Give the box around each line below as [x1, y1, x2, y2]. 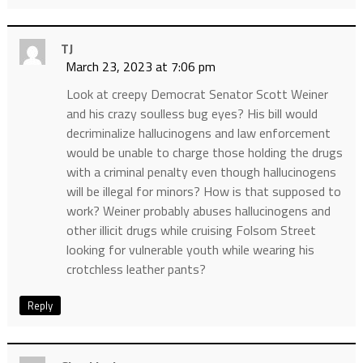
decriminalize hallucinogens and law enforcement [66, 123, 331, 143]
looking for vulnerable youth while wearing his [66, 240, 314, 260]
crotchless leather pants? [66, 259, 206, 280]
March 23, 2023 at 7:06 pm [65, 57, 216, 77]
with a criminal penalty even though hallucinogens [66, 162, 336, 182]
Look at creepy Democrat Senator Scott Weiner [66, 84, 328, 105]
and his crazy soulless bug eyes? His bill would [66, 104, 318, 124]
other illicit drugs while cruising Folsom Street [66, 220, 316, 241]
